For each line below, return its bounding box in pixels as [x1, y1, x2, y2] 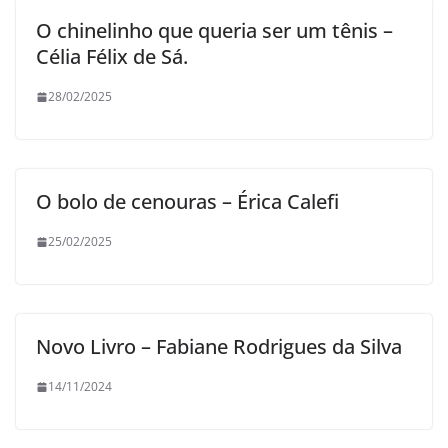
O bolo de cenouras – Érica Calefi [36, 188, 339, 216]
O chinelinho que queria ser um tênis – [36, 17, 393, 45]
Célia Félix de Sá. [36, 43, 188, 71]
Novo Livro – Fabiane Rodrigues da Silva [36, 333, 402, 361]
